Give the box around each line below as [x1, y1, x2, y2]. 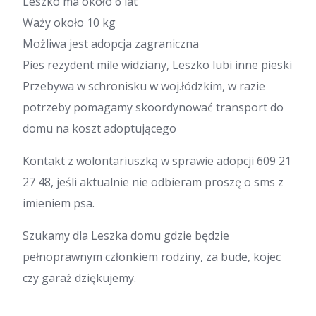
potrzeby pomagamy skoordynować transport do [23, 99, 284, 115]
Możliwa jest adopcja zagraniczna [23, 35, 199, 51]
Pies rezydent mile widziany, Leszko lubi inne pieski [23, 56, 292, 73]
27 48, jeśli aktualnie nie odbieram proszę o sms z [23, 174, 284, 190]
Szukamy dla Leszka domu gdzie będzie [23, 227, 229, 243]
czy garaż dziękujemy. [23, 269, 136, 286]
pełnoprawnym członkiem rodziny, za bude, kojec [23, 248, 281, 265]
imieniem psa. [23, 195, 95, 211]
